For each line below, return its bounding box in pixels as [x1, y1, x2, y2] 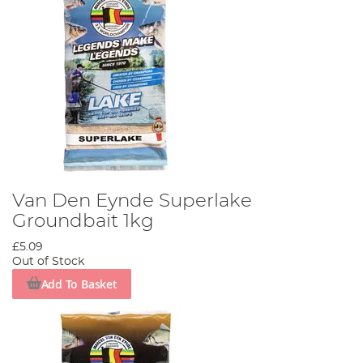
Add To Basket [41, 275, 117, 292]
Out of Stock [12, 256, 84, 268]
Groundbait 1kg [12, 211, 154, 232]
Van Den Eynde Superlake [12, 191, 252, 211]
